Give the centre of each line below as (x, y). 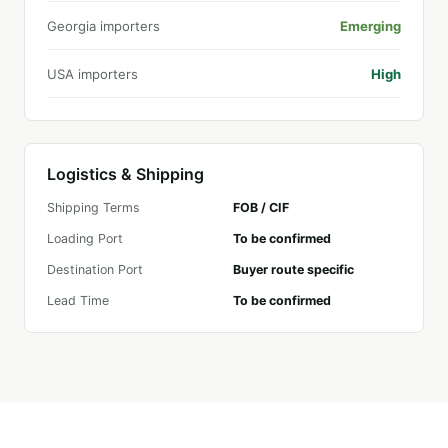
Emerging (370, 26)
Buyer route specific (293, 269)
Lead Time (78, 300)
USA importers (92, 74)
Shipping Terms (93, 207)
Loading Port (85, 238)
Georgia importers (103, 26)
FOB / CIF (261, 207)
